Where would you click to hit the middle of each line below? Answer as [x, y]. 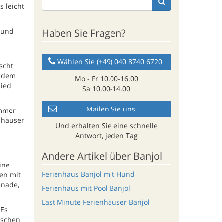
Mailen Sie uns [111, 109]
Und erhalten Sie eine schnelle [106, 125]
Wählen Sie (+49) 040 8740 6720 [110, 61]
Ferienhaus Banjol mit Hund [88, 174]
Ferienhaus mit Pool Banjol [86, 188]
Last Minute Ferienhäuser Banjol [95, 202]
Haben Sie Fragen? [83, 33]
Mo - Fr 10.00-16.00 [106, 78]
